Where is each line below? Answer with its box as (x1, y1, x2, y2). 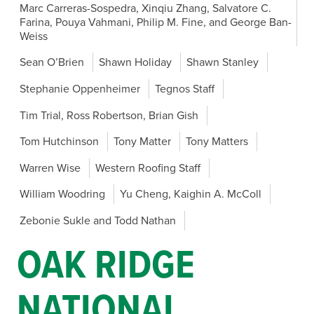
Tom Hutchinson (20, 135, 99, 149)
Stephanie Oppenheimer (20, 81, 140, 96)
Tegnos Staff (155, 81, 214, 96)
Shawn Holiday (99, 55, 172, 70)
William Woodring (20, 187, 105, 202)
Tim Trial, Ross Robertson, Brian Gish (20, 108, 198, 123)
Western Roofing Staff (95, 161, 200, 175)
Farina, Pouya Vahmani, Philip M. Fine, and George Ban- (20, 15, 292, 29)
